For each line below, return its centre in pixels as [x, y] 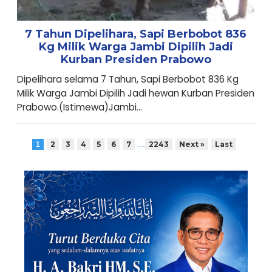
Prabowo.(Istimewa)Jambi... [79, 107]
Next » [192, 144]
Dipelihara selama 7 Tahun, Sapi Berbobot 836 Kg [127, 79]
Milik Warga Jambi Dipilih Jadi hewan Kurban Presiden [135, 93]
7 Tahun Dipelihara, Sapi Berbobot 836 [136, 34]
